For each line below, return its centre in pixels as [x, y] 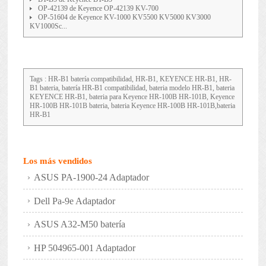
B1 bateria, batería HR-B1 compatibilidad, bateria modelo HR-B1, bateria [132, 88]
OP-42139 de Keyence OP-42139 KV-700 [98, 9]
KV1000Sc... [48, 26]
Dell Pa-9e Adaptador [75, 201]
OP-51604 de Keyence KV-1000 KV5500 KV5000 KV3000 [124, 18]
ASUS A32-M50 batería [80, 224]
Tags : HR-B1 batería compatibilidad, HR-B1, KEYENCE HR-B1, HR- [130, 79]
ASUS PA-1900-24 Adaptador [92, 178]
